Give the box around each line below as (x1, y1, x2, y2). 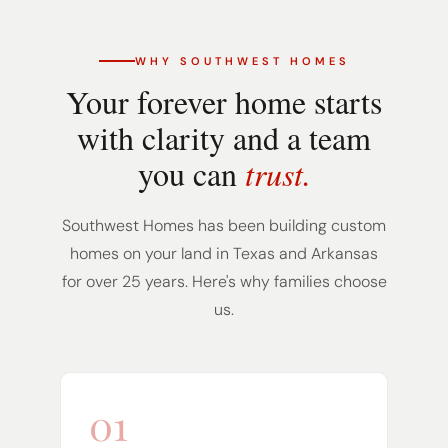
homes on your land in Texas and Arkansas (70, 242, 378, 264)
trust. (244, 151, 311, 195)
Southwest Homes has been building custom (62, 214, 386, 236)
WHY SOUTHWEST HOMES (134, 53, 350, 68)
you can (137, 151, 245, 195)
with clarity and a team (77, 115, 371, 159)
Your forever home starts (66, 79, 382, 123)
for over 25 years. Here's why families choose (61, 270, 387, 292)
